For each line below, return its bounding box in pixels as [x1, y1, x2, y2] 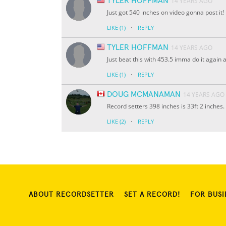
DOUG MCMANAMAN [107, 90, 181, 99]
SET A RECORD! [124, 191, 180, 199]
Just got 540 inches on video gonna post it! [107, 8, 224, 17]
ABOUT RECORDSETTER [29, 191, 114, 199]
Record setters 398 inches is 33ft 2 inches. [107, 102, 224, 111]
